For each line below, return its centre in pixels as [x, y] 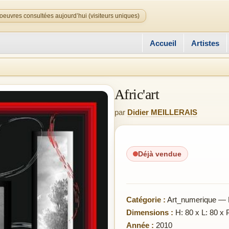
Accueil [163, 43]
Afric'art [137, 94]
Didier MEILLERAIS [162, 112]
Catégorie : [146, 200]
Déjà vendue [160, 154]
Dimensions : [150, 212]
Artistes [205, 43]
